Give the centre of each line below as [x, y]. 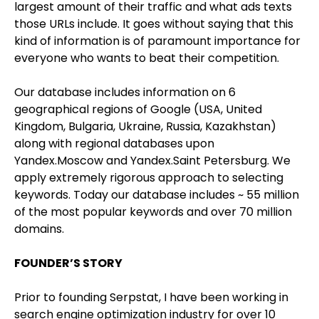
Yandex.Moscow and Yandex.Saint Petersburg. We [152, 161]
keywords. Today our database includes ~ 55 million [157, 195]
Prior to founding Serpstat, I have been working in [151, 298]
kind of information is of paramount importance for [157, 41]
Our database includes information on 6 [125, 93]
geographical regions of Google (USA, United [138, 110]
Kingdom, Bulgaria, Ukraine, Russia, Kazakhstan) [145, 127]
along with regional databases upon [114, 144]
